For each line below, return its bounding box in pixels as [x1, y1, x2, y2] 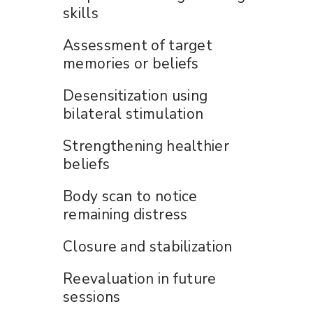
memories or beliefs [63, 53, 199, 73]
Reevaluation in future [63, 268, 217, 289]
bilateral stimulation [63, 103, 204, 124]
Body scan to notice [63, 186, 198, 206]
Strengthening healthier [63, 136, 229, 156]
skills [63, 3, 99, 23]
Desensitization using [63, 85, 208, 105]
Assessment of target [63, 35, 213, 55]
